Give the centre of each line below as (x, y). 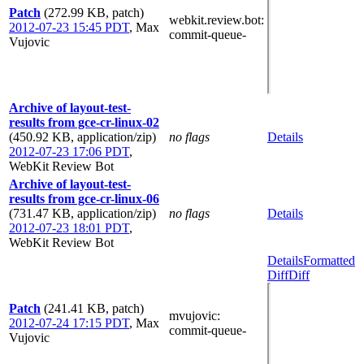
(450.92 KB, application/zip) (82, 136)
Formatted (329, 260)
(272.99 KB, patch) (94, 12)
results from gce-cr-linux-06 (84, 198)
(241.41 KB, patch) (94, 308)
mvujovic (193, 315)
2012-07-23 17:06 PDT (69, 151)
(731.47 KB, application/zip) (82, 213)
